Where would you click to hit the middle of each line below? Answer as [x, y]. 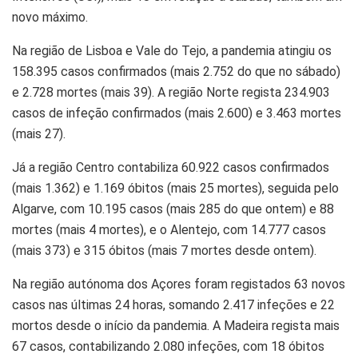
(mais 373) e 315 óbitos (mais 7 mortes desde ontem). [164, 250]
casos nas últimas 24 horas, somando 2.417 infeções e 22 [173, 304]
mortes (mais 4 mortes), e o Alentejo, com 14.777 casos [169, 229]
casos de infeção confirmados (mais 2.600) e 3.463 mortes [177, 113]
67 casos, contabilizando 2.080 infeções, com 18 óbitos [168, 346]
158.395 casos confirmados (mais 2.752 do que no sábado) [176, 71]
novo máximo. [50, 17]
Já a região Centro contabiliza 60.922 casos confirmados [171, 167]
